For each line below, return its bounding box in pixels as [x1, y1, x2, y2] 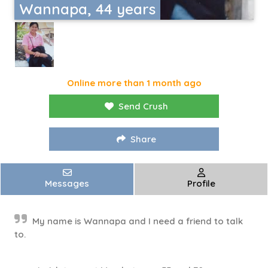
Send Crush [118, 100, 168, 112]
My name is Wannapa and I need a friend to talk [32, 215, 243, 227]
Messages [45, 178, 89, 190]
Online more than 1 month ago [66, 77, 202, 89]
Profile [187, 178, 215, 190]
